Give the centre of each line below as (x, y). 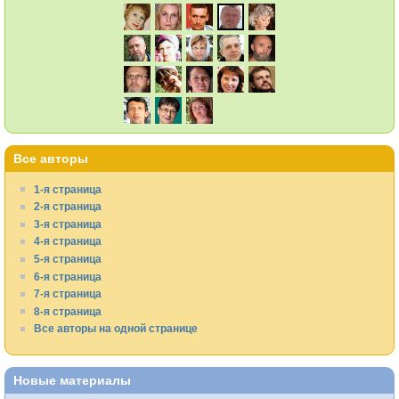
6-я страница (67, 276)
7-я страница (67, 294)
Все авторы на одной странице (115, 329)
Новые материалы (72, 380)
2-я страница (67, 207)
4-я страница (67, 241)
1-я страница (67, 189)
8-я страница (67, 311)
